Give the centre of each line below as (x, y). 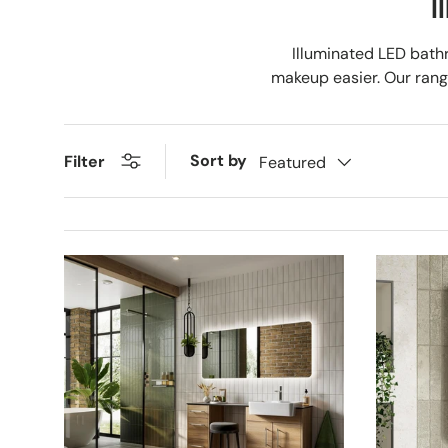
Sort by (218, 161)
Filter (84, 161)
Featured (292, 162)
